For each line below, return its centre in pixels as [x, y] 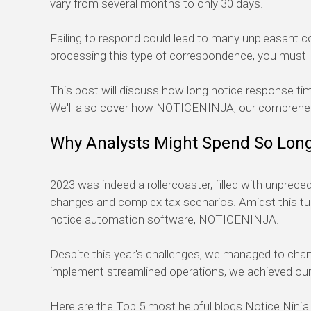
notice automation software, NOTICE [145, 220]
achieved [270, 272]
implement [77, 272]
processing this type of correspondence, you [165, 56]
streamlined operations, [167, 272]
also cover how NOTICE [136, 108]
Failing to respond [95, 39]
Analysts [120, 143]
